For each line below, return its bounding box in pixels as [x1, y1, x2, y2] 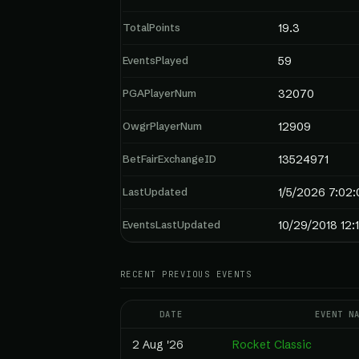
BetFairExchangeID [123, 152, 216, 165]
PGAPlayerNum [123, 87, 196, 99]
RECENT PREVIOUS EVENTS [120, 268, 252, 280]
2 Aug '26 [132, 337, 184, 352]
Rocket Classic [232, 337, 312, 352]
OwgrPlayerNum [123, 119, 202, 132]
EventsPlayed [123, 54, 188, 67]
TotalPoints [123, 21, 180, 34]
